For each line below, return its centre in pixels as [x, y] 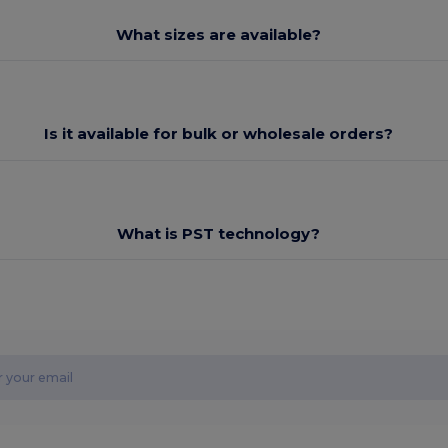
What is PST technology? [219, 233]
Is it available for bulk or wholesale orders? [219, 133]
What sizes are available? [219, 34]
